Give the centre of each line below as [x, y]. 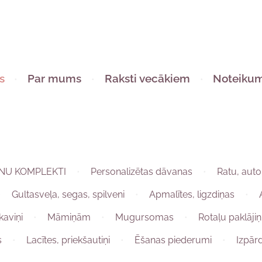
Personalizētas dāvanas [142, 171]
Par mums [55, 78]
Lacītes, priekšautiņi [68, 240]
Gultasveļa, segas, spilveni [68, 194]
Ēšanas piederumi [173, 240]
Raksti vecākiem [147, 78]
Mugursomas [144, 217]
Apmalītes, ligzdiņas [192, 194]
